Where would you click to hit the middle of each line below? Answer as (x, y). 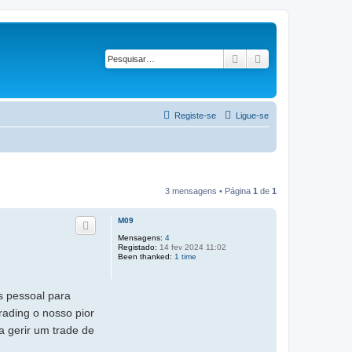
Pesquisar (265, 58)
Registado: (137, 247)
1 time (185, 257)
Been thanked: (145, 257)
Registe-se (195, 115)
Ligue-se (252, 115)
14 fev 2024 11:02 (192, 247)
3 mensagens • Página (209, 191)
